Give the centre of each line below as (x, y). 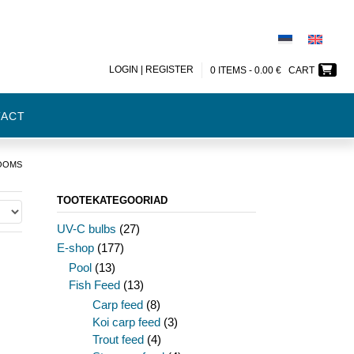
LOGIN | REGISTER (151, 69)
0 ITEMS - (232, 70)
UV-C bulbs (86, 229)
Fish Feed (94, 285)
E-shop (75, 248)
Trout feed (118, 339)
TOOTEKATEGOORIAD (112, 200)
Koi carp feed (126, 322)
